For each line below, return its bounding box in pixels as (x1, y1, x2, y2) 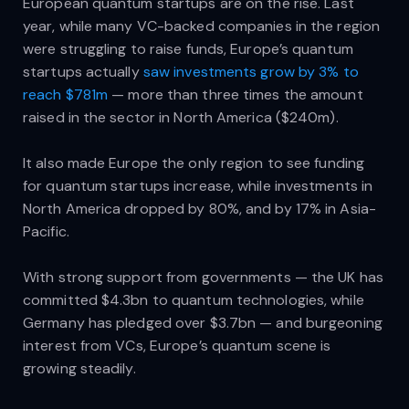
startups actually (23, 61, 143, 81)
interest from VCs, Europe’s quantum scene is (23, 335, 331, 355)
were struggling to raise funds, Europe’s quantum (23, 38, 353, 58)
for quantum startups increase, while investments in (23, 175, 373, 195)
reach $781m (23, 84, 109, 104)
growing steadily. (23, 358, 136, 378)
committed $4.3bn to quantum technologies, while (23, 289, 364, 309)
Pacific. (23, 221, 69, 241)
